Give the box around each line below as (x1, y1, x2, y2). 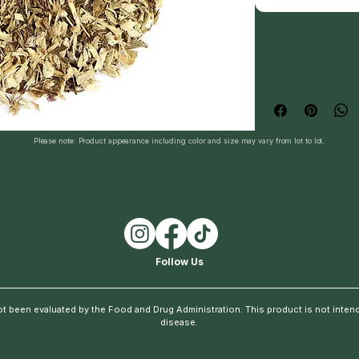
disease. (160, 317, 198, 328)
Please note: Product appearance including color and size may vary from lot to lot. (33, 136, 325, 145)
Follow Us (155, 256, 204, 268)
